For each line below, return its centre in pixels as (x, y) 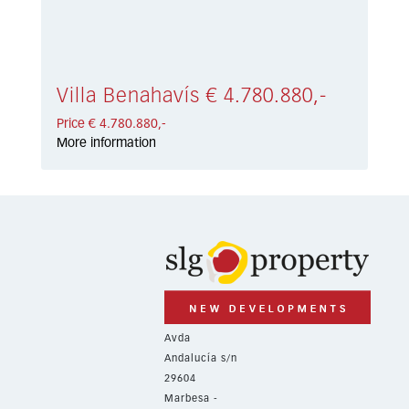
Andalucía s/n (201, 358)
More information (107, 144)
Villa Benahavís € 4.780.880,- (192, 97)
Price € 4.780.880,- (112, 125)
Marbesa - (191, 398)
